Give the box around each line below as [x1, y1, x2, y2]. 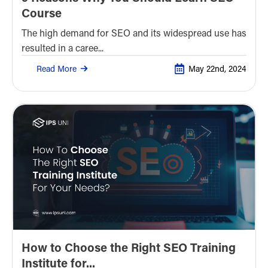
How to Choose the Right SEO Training [22, 239, 236, 255]
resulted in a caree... [22, 41, 103, 54]
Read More [36, 62, 77, 74]
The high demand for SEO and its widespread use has [22, 26, 246, 39]
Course [22, 4, 62, 20]
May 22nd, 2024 [188, 63, 246, 75]
